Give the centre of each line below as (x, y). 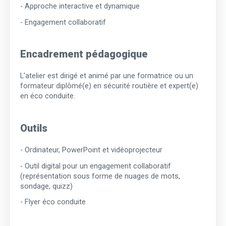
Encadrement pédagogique (84, 54)
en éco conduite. (48, 96)
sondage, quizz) (46, 186)
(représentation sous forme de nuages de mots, (100, 176)
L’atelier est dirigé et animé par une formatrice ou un (107, 76)
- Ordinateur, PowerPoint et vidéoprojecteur (91, 150)
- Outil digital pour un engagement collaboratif (96, 166)
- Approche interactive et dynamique (80, 6)
